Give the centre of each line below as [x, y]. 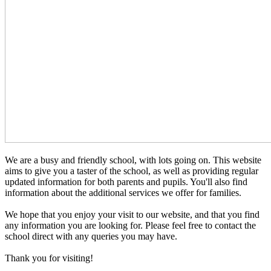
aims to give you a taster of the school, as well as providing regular [132, 171]
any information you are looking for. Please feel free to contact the [130, 225]
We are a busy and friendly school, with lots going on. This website [133, 160]
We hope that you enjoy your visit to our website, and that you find [132, 214]
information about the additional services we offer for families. [123, 192]
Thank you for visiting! [49, 258]
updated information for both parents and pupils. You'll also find [126, 181]
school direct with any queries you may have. [91, 236]
